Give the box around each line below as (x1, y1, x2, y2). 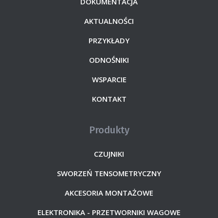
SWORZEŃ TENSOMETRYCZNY (57, 168, 161, 179)
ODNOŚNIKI (89, 55, 129, 65)
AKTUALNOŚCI (84, 16, 134, 26)
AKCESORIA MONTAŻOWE (65, 188, 153, 198)
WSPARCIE (91, 74, 127, 85)
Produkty (89, 124, 129, 136)
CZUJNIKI (94, 149, 124, 159)
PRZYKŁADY (89, 36, 129, 46)
